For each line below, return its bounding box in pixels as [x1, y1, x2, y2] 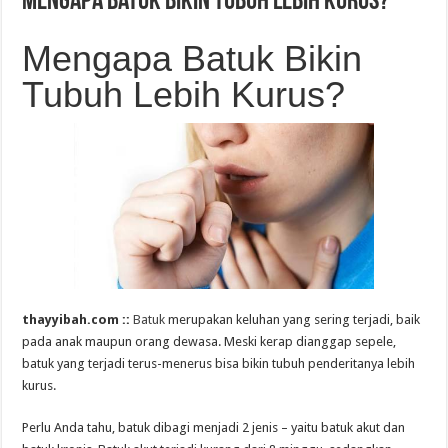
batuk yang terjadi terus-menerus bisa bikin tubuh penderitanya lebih [22, 356, 416, 372]
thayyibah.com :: [22, 312, 134, 328]
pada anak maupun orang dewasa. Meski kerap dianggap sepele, [22, 334, 397, 350]
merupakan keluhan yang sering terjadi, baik [165, 312, 421, 328]
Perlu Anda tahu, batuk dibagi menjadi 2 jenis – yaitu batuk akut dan [22, 420, 406, 436]
